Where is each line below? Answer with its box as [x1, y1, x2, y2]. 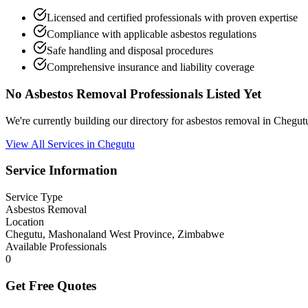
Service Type [5, 191, 63, 203]
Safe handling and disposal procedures [47, 45, 213, 57]
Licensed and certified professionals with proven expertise [47, 12, 298, 24]
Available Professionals [5, 241, 107, 253]
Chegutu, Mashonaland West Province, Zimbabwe [5, 228, 224, 241]
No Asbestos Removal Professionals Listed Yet [5, 87, 261, 102]
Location [5, 216, 44, 228]
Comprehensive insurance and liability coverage [47, 61, 254, 74]
